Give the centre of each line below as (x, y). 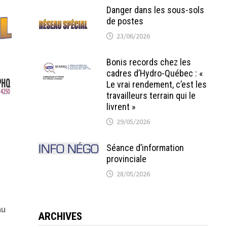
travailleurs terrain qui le (151, 95)
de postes (125, 21)
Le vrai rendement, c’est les (156, 84)
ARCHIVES (60, 216)
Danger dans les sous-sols (155, 10)
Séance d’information (145, 147)
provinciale (126, 159)
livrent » (121, 106)
